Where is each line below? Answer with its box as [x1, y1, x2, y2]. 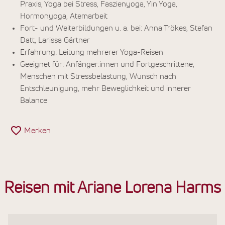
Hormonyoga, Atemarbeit [20, 12, 107, 21]
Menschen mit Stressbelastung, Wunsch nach [20, 72, 176, 81]
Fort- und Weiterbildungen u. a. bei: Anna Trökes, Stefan [20, 24, 212, 33]
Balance [20, 96, 47, 105]
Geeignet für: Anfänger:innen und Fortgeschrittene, [20, 60, 194, 69]
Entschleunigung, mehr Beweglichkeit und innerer [20, 84, 191, 93]
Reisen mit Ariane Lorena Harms [4, 180, 221, 197]
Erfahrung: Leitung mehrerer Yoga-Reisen [20, 48, 163, 57]
